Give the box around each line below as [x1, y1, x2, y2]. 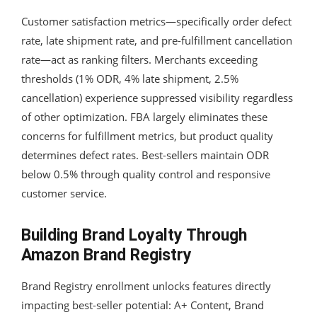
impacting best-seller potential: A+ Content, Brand [21, 297, 264, 312]
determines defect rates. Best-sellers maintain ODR [21, 147, 269, 162]
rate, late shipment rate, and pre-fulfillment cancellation [21, 33, 292, 47]
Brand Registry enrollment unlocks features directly [21, 278, 271, 293]
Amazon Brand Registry [21, 245, 192, 265]
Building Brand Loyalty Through [21, 225, 247, 245]
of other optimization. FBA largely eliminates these [21, 109, 267, 124]
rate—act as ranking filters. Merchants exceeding [21, 52, 258, 67]
